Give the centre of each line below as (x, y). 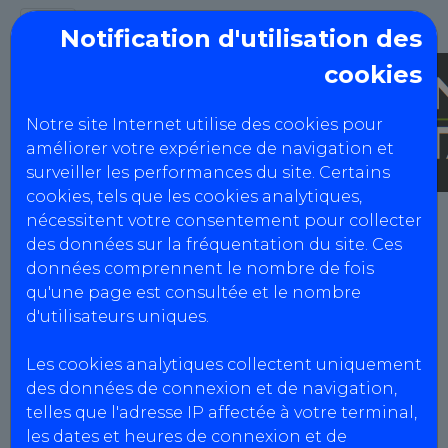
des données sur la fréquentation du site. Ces (214, 244)
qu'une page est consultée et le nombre (193, 292)
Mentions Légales (133, 278)
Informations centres (234, 360)
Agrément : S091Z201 (210, 422)
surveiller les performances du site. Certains (208, 172)
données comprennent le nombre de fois (200, 268)
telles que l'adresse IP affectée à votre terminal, (221, 412)
